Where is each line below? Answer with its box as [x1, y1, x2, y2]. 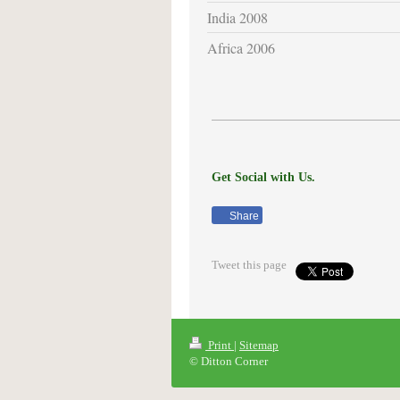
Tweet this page [212, 258, 287, 272]
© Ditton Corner [189, 354, 268, 368]
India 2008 [207, 7, 268, 27]
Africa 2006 [207, 37, 275, 57]
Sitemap [239, 337, 279, 352]
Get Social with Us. [212, 169, 315, 184]
